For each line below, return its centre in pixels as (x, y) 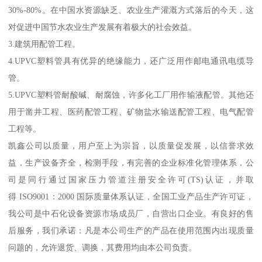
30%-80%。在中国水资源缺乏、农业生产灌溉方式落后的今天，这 (131, 10)
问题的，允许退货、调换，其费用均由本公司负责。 (103, 248)
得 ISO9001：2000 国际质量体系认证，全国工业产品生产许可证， (131, 197)
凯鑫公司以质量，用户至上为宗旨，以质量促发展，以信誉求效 (131, 146)
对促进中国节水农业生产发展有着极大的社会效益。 (103, 27)
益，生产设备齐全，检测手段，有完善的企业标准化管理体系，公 (131, 163)
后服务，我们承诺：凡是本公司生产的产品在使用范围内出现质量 (131, 231)
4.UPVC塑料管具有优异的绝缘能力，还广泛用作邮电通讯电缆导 (131, 61)
